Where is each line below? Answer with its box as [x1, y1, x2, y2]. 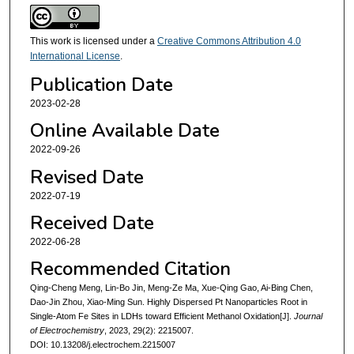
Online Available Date [29, 118, 220, 144]
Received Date [29, 209, 154, 235]
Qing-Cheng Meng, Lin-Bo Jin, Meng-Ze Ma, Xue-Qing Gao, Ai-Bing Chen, [29, 283, 313, 293]
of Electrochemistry [29, 326, 104, 336]
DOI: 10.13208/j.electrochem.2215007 [29, 340, 175, 350]
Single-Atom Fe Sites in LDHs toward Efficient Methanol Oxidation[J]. [29, 311, 294, 322]
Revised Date [29, 164, 144, 190]
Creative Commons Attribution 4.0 [156, 36, 301, 47]
